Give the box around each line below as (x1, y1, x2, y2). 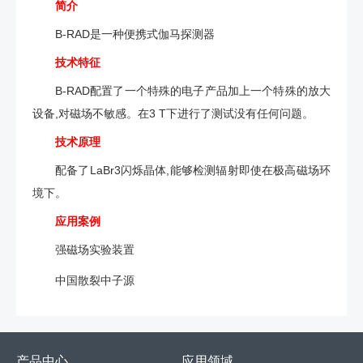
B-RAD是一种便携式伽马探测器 (55, 27, 215, 41)
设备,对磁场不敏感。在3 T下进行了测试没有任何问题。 (32, 106, 314, 120)
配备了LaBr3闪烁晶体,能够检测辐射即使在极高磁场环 (55, 163, 331, 177)
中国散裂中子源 (55, 273, 135, 287)
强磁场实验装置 (55, 242, 135, 256)
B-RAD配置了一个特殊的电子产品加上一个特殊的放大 (55, 83, 331, 97)
